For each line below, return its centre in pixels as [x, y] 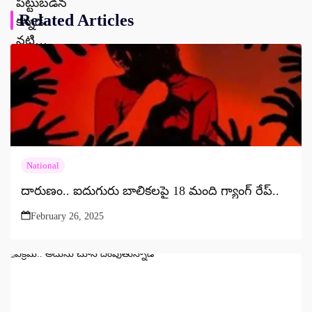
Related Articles [76, 20]
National [43, 165]
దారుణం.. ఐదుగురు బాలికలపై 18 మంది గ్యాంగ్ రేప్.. [150, 190]
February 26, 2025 [67, 216]
